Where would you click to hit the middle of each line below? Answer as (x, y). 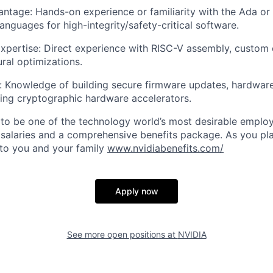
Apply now (136, 191)
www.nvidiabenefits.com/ (165, 148)
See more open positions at (122, 234)
